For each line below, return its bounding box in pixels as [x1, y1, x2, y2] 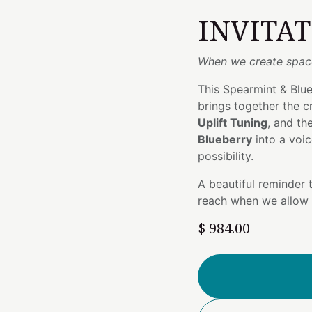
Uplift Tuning [198, 116, 267, 130]
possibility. [198, 149, 253, 163]
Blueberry [198, 132, 252, 146]
